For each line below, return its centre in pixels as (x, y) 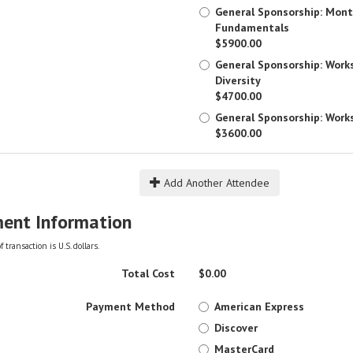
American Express (260, 307)
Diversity (238, 80)
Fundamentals (252, 28)
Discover (236, 328)
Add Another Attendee (215, 183)
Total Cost (149, 273)
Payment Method (131, 307)
